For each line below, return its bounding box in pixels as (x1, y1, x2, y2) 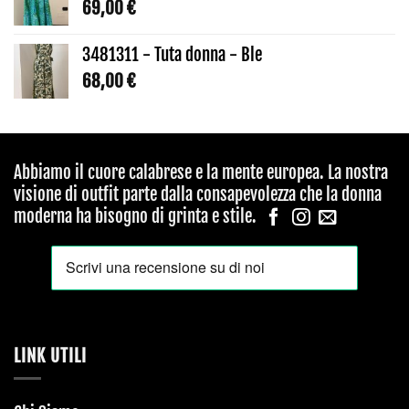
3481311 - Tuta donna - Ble (82, 44, 262, 67)
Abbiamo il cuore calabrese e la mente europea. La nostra (14, 162, 388, 184)
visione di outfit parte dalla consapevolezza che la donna (14, 184, 382, 206)
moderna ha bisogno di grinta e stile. (14, 205, 260, 228)
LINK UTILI (14, 344, 87, 367)
